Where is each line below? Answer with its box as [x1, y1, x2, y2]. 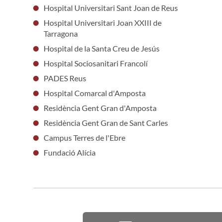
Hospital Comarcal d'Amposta [43, 88, 146, 98]
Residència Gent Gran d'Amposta [43, 103, 157, 112]
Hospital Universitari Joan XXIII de [43, 17, 162, 27]
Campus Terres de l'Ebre [43, 132, 125, 142]
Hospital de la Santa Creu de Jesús [43, 43, 160, 53]
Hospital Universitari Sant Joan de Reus [43, 2, 178, 12]
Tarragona [43, 28, 78, 38]
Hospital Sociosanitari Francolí [43, 58, 148, 68]
